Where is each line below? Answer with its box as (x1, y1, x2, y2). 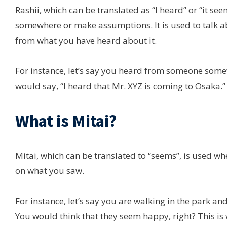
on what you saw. (15, 164, 84, 176)
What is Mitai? (15, 109, 117, 131)
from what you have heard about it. (15, 34, 157, 46)
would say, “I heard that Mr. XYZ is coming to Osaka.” (15, 80, 225, 92)
